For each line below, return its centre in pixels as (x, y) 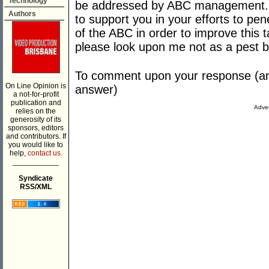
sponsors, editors (36, 128)
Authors (22, 14)
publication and (36, 103)
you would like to (36, 145)
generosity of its (36, 119)
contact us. (45, 153)
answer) (96, 90)
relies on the (36, 111)
